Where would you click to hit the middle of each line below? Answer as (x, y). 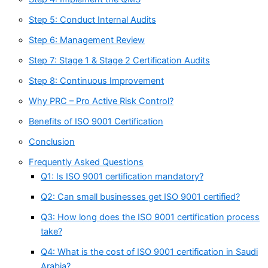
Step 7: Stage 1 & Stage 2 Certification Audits (119, 61)
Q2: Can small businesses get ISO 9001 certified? (140, 197)
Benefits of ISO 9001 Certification (96, 122)
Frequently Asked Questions (86, 162)
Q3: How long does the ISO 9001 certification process (150, 217)
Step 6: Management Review (87, 40)
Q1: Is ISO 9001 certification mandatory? (122, 177)
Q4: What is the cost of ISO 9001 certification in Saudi (149, 252)
